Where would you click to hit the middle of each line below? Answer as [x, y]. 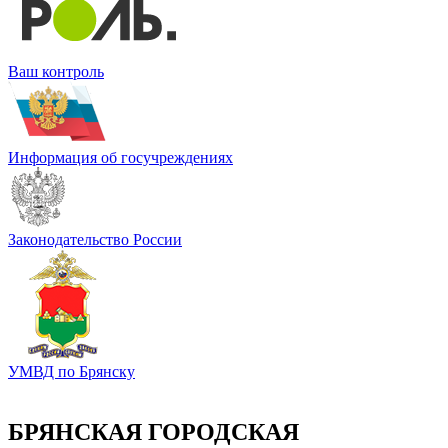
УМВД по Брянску [71, 371]
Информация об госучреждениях [120, 157]
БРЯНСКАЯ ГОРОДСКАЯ [153, 431]
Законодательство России [95, 239]
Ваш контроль [56, 71]
